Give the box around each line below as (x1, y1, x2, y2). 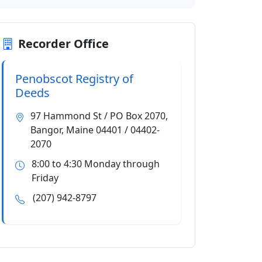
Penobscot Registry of (15, 71, 133, 87)
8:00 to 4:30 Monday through (31, 157, 160, 170)
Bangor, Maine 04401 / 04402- (30, 123, 160, 136)
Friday (31, 171, 58, 184)
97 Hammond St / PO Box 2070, (30, 109, 168, 122)
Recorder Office (18, 36, 109, 51)
